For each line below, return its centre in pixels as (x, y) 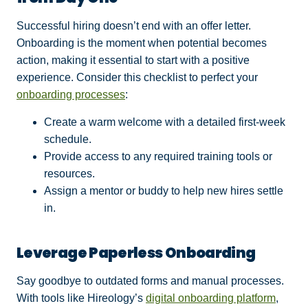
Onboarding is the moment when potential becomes (142, 43)
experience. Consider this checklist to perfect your (137, 78)
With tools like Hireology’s (81, 298)
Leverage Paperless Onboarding (137, 252)
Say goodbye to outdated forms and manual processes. (150, 280)
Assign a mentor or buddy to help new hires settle (164, 190)
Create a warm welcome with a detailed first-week (165, 122)
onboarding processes (71, 95)
